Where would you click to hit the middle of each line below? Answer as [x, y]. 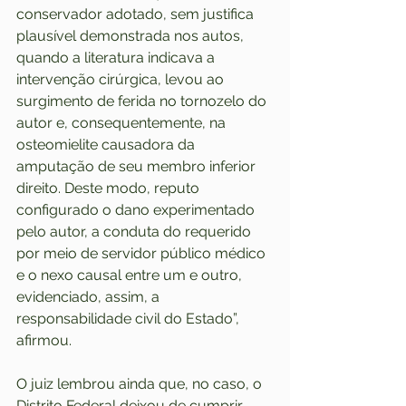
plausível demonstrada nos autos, [132, 35]
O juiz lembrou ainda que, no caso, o [141, 383]
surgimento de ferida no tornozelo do [143, 101]
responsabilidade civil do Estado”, [130, 318]
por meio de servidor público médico [143, 253]
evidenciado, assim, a [90, 296]
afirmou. [46, 340]
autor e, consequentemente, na [123, 122]
